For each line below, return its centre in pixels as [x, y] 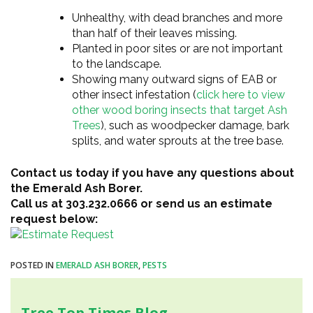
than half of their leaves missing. [154, 33]
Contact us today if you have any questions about [152, 173]
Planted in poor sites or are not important [177, 48]
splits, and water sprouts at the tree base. [178, 140]
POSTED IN [33, 265]
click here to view [241, 94]
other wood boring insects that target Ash [180, 110]
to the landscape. [117, 64]
